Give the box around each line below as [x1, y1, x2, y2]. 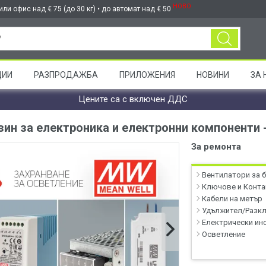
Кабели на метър [202, 194, 263, 203]
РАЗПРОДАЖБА [34, 70, 98, 80]
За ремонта [191, 141, 242, 152]
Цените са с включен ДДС [78, 94, 188, 104]
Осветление [202, 230, 246, 239]
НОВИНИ [197, 70, 229, 80]
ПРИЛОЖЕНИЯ [119, 70, 175, 80]
